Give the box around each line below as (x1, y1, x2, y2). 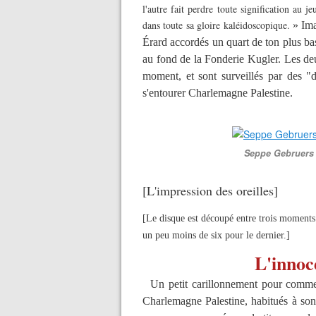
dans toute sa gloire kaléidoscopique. (142, 18, 293, 32)
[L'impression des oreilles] (142, 182, 278, 199)
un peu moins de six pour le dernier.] (142, 230, 290, 241)
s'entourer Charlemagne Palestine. (142, 87, 293, 99)
